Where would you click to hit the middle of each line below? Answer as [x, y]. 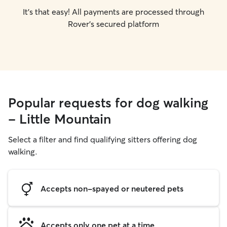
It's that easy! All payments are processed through [113, 12]
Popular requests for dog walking [108, 103]
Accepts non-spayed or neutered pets [112, 188]
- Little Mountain [60, 119]
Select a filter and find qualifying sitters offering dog [103, 139]
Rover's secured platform [113, 24]
